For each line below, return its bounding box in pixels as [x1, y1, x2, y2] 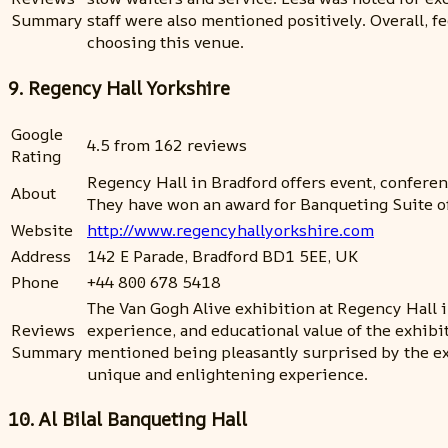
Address [11, 244, 71, 267]
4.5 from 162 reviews [87, 133, 247, 156]
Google [11, 122, 63, 145]
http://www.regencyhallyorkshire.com [87, 218, 374, 241]
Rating [11, 144, 61, 167]
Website [11, 218, 73, 241]
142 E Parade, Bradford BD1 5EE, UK [87, 244, 358, 267]
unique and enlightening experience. [87, 362, 368, 385]
